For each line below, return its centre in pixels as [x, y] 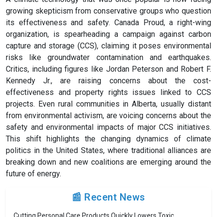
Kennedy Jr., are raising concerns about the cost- [108, 81]
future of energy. [33, 174]
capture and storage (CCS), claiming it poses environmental [108, 46]
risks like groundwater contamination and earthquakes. [108, 58]
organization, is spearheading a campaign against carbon [108, 34]
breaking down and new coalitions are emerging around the [108, 162]
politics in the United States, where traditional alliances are [108, 151]
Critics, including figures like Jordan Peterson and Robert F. [108, 69]
